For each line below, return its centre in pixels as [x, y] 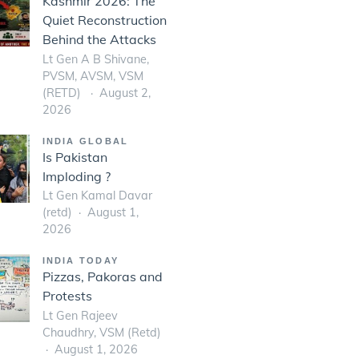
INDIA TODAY [81, 261]
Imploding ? [76, 176]
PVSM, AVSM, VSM [93, 76]
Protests [67, 296]
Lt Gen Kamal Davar [97, 196]
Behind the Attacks [99, 39]
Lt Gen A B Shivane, [95, 59]
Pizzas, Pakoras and [102, 277]
